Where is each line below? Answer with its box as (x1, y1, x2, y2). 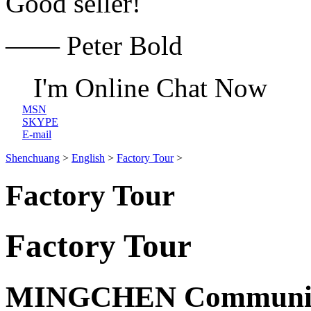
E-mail (22, 128, 51, 140)
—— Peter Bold (6, 31, 183, 60)
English (72, 152, 105, 164)
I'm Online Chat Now (33, 73, 267, 103)
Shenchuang (6, 152, 60, 164)
